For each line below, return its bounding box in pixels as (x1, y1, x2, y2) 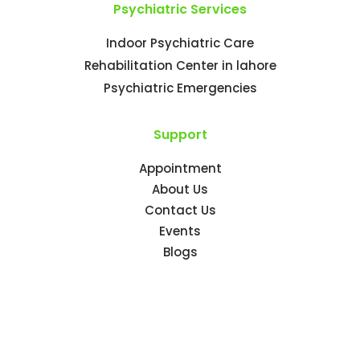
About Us (152, 181, 208, 198)
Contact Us (144, 202, 216, 219)
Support (153, 125, 207, 145)
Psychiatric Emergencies (103, 80, 257, 97)
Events (159, 223, 201, 240)
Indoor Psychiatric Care (106, 35, 254, 52)
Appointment (138, 160, 222, 178)
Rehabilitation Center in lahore (84, 57, 276, 75)
